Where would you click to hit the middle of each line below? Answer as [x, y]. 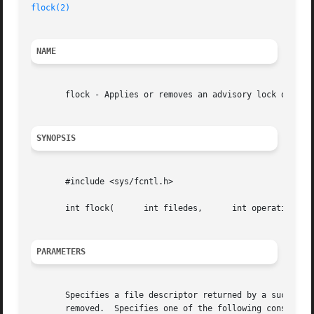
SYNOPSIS [56, 138]
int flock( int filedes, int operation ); [117, 209]
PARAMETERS [61, 252]
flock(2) [51, 8]
